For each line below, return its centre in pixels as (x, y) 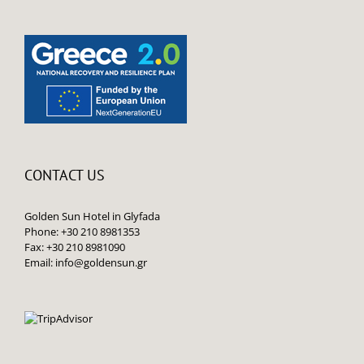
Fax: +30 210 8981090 (75, 247)
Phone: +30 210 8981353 (82, 232)
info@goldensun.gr (101, 263)
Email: (40, 263)
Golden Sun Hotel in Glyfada (92, 217)
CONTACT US (65, 175)
